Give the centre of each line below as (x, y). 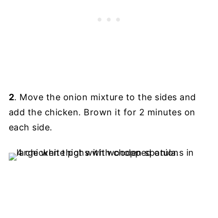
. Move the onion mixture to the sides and (105, 97)
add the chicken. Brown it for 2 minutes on (102, 112)
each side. (30, 127)
